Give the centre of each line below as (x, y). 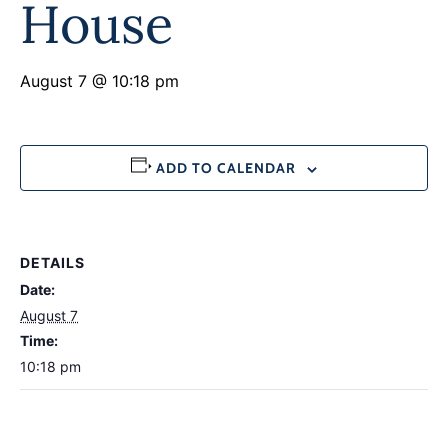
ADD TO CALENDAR (225, 168)
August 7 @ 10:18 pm (99, 81)
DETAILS (52, 263)
